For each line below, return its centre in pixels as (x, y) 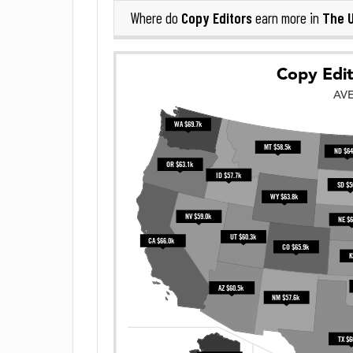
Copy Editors (217, 18)
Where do (156, 18)
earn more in (287, 18)
